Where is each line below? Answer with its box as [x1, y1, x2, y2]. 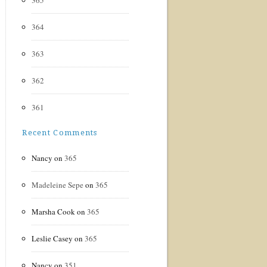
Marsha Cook [32, 206, 76, 217]
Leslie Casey [32, 233, 73, 244]
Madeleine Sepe [32, 179, 84, 190]
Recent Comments [22, 128, 98, 137]
